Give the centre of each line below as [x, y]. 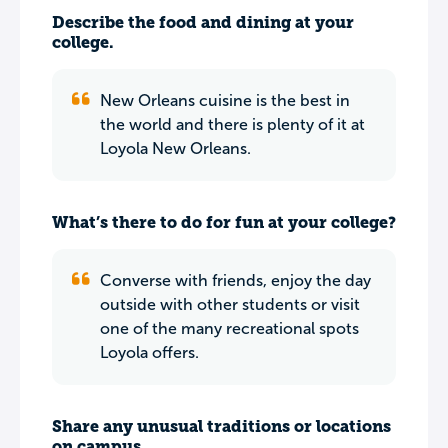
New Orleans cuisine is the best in [225, 100]
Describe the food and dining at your [203, 22]
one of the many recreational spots [229, 328]
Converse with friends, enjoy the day [235, 280]
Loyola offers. [149, 352]
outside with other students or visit [230, 304]
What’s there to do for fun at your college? [224, 222]
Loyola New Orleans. [175, 148]
